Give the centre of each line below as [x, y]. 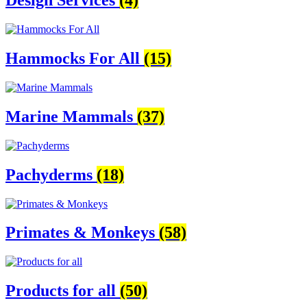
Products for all [63, 291]
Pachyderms [51, 174]
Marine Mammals [71, 116]
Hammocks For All [75, 58]
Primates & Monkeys [82, 233]
